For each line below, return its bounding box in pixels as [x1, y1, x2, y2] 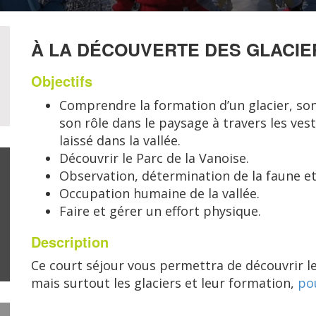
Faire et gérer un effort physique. [59, 202, 261, 219]
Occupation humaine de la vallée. [59, 185, 260, 202]
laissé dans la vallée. [59, 132, 181, 149]
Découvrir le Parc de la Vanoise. [59, 150, 249, 166]
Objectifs [31, 71, 92, 91]
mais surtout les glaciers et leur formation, [31, 274, 298, 291]
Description [31, 231, 109, 252]
